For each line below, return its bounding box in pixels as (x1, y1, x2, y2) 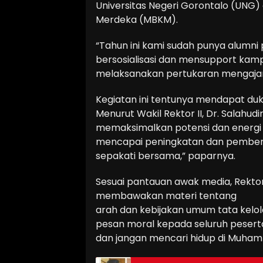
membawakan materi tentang (96, 189, 237, 203)
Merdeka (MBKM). (96, 13, 178, 27)
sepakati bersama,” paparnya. (96, 149, 235, 163)
